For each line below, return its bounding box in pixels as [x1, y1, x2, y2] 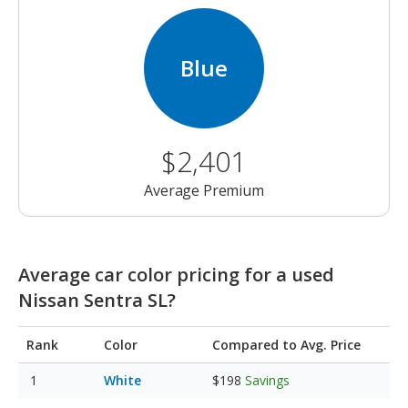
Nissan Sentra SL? [18, 288, 176, 313]
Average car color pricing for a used [18, 262, 334, 288]
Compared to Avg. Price [212, 336, 361, 354]
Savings [245, 372, 290, 390]
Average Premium [144, 180, 264, 201]
